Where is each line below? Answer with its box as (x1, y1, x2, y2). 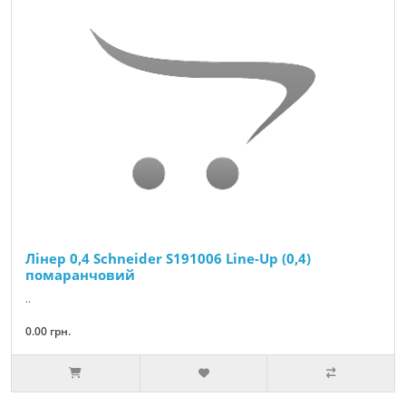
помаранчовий (25, 266, 135, 285)
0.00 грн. (25, 324, 71, 340)
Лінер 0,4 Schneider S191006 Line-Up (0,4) (25, 249, 311, 268)
